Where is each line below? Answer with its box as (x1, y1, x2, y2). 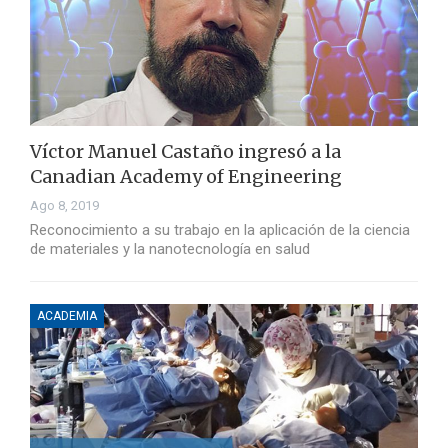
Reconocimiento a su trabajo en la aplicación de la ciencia (30, 221, 410, 240)
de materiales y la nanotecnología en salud (30, 240, 310, 259)
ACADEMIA (37, 309, 97, 324)
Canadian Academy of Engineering (30, 165, 342, 189)
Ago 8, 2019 (30, 198, 99, 214)
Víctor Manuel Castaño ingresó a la (30, 140, 341, 164)
